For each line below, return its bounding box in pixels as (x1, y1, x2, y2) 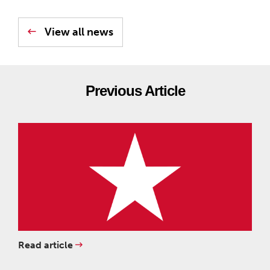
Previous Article (85, 83, 185, 99)
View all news (42, 25, 113, 39)
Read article (18, 239, 75, 251)
